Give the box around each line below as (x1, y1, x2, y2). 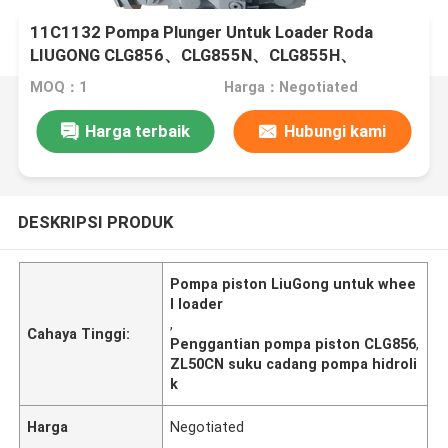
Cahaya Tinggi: (27, 325, 131, 342)
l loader (170, 295, 224, 312)
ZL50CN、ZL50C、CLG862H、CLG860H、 (30, 68, 354, 89)
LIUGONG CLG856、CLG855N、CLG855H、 (30, 45, 358, 66)
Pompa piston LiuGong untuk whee (170, 275, 417, 292)
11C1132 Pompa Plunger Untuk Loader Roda (30, 22, 374, 43)
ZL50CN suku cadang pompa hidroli (170, 355, 418, 372)
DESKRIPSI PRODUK (17, 211, 173, 232)
